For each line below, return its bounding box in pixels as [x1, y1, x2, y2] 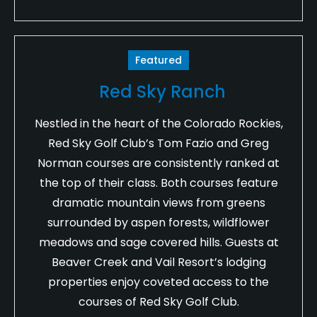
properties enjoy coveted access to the [48, 273, 269, 290]
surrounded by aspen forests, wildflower [47, 214, 270, 231]
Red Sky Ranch [98, 79, 226, 103]
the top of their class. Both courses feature [39, 174, 278, 191]
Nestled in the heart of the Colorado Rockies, [34, 115, 283, 132]
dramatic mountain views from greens [52, 194, 265, 211]
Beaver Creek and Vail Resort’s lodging [51, 253, 266, 270]
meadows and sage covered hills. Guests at [38, 234, 279, 250]
